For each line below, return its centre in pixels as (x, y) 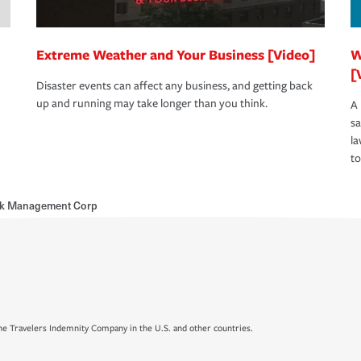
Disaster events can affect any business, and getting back (174, 86)
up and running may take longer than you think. (152, 104)
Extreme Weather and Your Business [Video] (176, 55)
